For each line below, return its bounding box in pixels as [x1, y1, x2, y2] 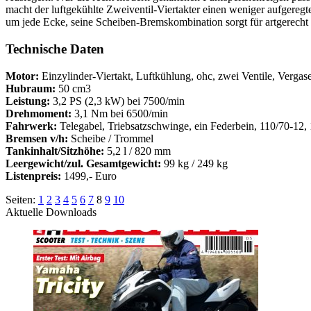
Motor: [6, 69, 39, 82]
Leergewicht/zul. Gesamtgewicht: [6, 157, 161, 169]
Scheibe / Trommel [68, 132, 153, 144]
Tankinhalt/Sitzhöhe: [6, 144, 104, 157]
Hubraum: [6, 82, 56, 94]
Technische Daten [6, 42, 104, 57]
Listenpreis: [6, 169, 61, 182]
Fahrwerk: [6, 119, 57, 132]
